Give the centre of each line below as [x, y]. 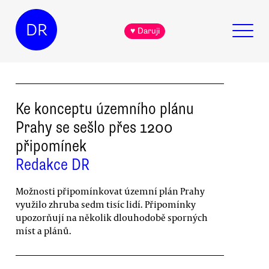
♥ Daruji [145, 31]
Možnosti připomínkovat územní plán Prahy [110, 191]
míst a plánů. [44, 230]
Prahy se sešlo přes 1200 [94, 127]
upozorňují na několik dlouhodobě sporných [112, 217]
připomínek [51, 146]
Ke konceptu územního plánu [105, 108]
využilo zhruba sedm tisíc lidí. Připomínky [106, 204]
